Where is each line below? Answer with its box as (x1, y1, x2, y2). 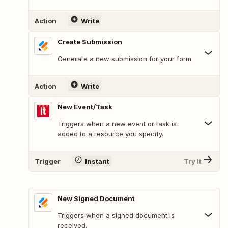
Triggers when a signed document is (58, 211, 175, 220)
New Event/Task (58, 103, 112, 111)
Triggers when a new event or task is (58, 120, 177, 128)
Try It (184, 157, 202, 165)
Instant (84, 157, 109, 165)
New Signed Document (58, 194, 135, 203)
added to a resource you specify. (58, 130, 163, 138)
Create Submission (58, 38, 122, 46)
